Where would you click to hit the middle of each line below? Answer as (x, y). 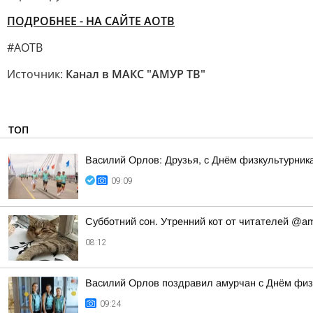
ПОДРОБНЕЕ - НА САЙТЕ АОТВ (91, 21)
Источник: (36, 74)
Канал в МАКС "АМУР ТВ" (136, 74)
